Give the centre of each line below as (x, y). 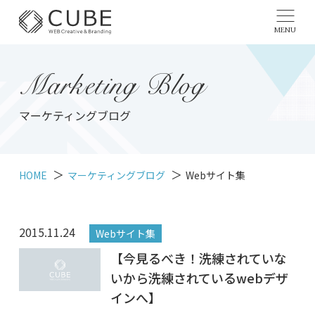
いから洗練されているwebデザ (199, 278)
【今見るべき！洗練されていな (198, 258)
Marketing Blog (112, 88)
